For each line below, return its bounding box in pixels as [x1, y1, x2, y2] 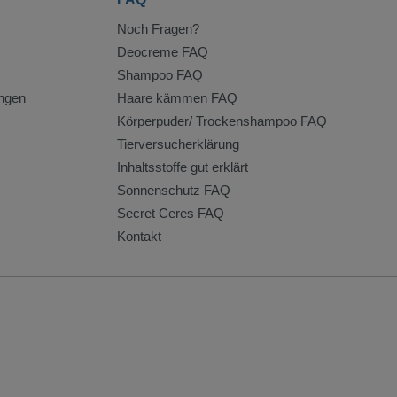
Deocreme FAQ [117, 44, 208, 60]
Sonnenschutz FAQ [117, 183, 230, 198]
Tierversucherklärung [117, 136, 239, 152]
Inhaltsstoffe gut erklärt [117, 160, 248, 175]
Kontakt [117, 229, 161, 245]
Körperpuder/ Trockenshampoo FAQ [117, 113, 327, 129]
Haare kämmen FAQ [117, 90, 237, 106]
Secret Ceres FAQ [117, 206, 224, 222]
